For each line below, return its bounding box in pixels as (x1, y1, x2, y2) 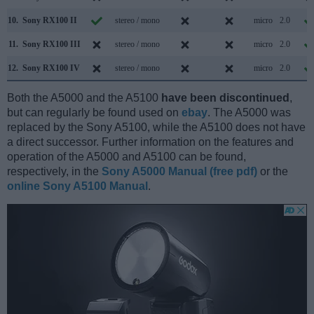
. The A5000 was (207, 107, 291, 119)
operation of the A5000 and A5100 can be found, (7, 151, 246, 163)
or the (257, 165, 288, 178)
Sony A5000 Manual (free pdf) (102, 165, 257, 178)
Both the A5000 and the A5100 (7, 92, 161, 104)
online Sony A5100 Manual (7, 180, 148, 193)
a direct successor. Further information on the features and (7, 136, 294, 149)
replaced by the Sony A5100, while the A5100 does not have (7, 121, 306, 134)
